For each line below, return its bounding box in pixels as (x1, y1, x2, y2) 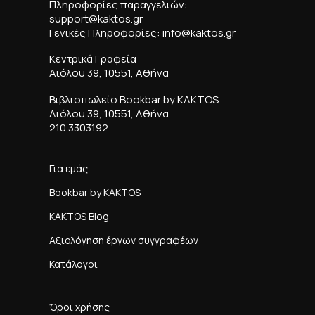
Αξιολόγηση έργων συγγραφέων (49, 233, 198, 247)
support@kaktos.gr (49, 11, 143, 26)
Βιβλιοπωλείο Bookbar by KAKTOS (49, 91, 219, 107)
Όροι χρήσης (49, 300, 110, 314)
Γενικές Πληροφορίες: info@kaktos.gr (49, 25, 236, 40)
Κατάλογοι (49, 257, 98, 271)
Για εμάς (49, 161, 88, 175)
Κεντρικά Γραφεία (49, 51, 136, 67)
